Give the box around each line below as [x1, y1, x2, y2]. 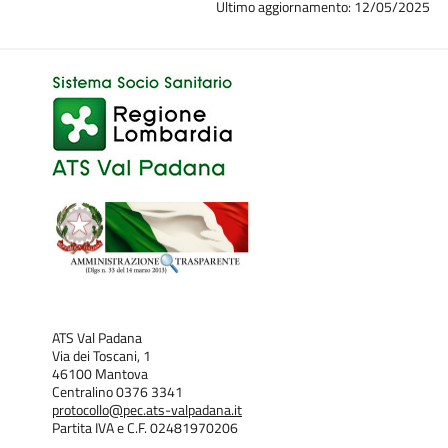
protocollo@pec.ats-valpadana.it [52, 399, 242, 422]
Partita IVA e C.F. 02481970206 [52, 417, 238, 440]
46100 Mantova [52, 363, 148, 386]
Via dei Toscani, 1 [52, 345, 151, 368]
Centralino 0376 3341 [52, 381, 183, 404]
